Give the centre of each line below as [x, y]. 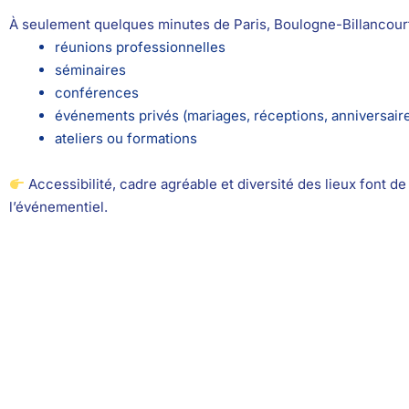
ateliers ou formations [126, 138]
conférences [97, 93]
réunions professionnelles [140, 47]
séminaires [90, 70]
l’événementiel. [58, 207]
